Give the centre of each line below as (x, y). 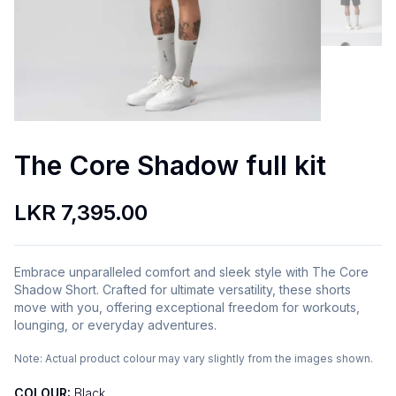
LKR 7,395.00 (81, 213)
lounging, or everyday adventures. (115, 325)
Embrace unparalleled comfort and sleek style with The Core (191, 272)
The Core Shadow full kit (170, 166)
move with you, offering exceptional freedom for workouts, (187, 308)
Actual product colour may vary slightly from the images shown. (209, 359)
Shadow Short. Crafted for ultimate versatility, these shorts (183, 290)
